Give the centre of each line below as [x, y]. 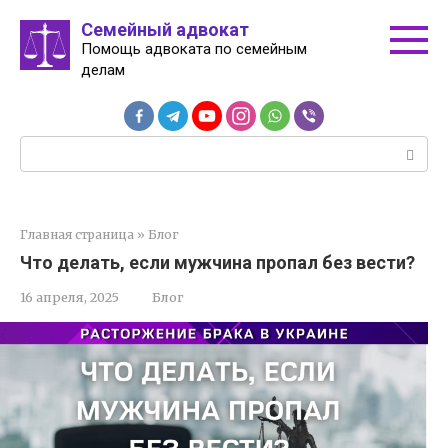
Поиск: [47, 146]
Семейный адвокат [165, 29]
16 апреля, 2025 [69, 297]
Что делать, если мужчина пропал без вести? [217, 262]
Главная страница [77, 234]
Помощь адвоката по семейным [194, 49]
